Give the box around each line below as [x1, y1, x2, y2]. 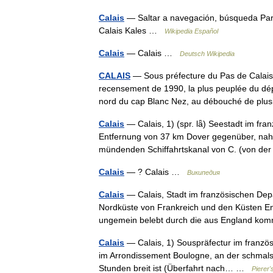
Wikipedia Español [165, 27, 218, 35]
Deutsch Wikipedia [180, 50, 235, 57]
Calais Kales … [99, 26, 165, 35]
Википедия [187, 169, 220, 176]
